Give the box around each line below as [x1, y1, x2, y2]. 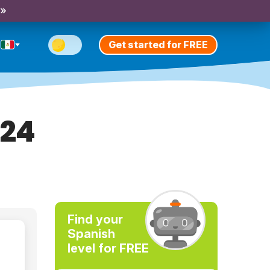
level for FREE [67, 241, 149, 256]
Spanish [67, 227, 115, 241]
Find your [67, 212, 123, 227]
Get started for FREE [108, 38, 208, 51]
